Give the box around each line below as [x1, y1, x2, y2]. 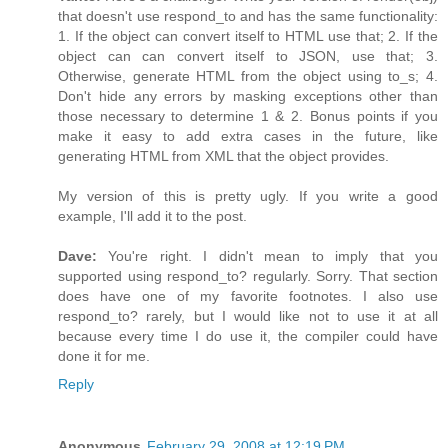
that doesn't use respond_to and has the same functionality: [58, 7, 438, 24]
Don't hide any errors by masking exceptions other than [58, 87, 438, 104]
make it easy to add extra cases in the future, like [58, 127, 438, 144]
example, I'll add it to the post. [58, 207, 247, 224]
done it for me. [58, 347, 150, 364]
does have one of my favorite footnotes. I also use [58, 287, 438, 304]
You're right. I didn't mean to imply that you [97, 247, 438, 264]
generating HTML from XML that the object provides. [58, 147, 389, 164]
